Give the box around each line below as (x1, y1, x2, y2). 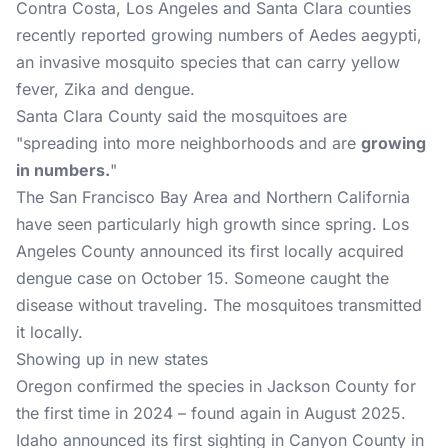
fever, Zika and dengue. (16, 79, 195, 99)
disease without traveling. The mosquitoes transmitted (16, 295, 422, 315)
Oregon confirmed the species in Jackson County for (16, 376, 416, 396)
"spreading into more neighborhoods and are (16, 133, 361, 153)
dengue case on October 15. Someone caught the (16, 268, 389, 288)
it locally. (16, 322, 83, 342)
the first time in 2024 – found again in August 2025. (16, 403, 406, 423)
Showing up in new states (16, 349, 208, 369)
